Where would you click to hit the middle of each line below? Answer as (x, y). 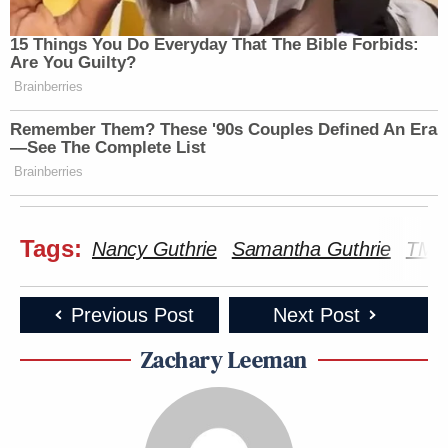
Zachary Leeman (224, 359)
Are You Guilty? (73, 62)
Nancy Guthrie (154, 248)
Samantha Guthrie (311, 248)
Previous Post (132, 314)
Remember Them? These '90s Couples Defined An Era (223, 129)
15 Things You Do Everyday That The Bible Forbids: (214, 44)
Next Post (316, 314)
